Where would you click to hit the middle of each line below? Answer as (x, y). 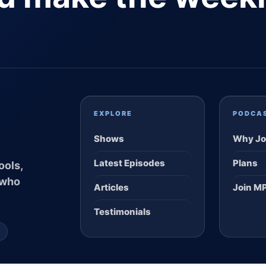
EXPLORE (113, 113)
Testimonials (122, 212)
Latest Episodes (129, 163)
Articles (111, 187)
